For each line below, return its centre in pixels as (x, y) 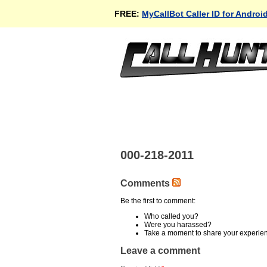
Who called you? (171, 217)
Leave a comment (160, 250)
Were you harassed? (178, 225)
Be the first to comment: (158, 201)
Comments (146, 184)
